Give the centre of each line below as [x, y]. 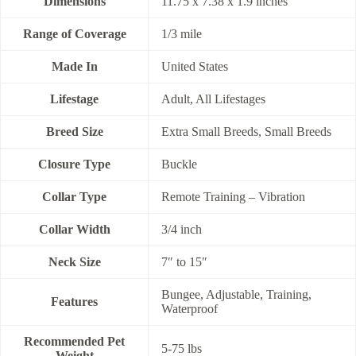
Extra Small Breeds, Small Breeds [246, 131]
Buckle [179, 164]
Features [74, 301]
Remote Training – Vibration [233, 196]
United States [195, 66]
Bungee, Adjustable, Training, [236, 294]
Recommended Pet [74, 341]
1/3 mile [182, 33]
